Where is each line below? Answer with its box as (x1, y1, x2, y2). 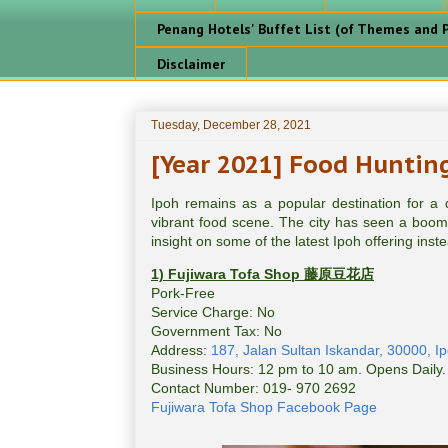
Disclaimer (157, 54, 225, 73)
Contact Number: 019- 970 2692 (151, 380, 356, 397)
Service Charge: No (151, 304, 275, 321)
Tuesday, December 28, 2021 (151, 118, 311, 133)
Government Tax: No (151, 323, 282, 340)
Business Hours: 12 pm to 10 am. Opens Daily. (151, 361, 446, 378)
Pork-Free (151, 285, 215, 302)
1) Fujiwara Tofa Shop (151, 266, 304, 283)
